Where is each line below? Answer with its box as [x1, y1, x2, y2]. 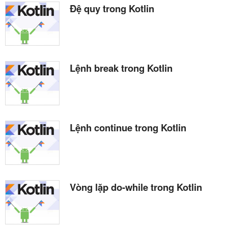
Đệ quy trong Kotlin [70, 2, 154, 16]
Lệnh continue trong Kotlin [70, 121, 186, 135]
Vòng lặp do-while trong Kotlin [70, 180, 202, 194]
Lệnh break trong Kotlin [70, 61, 173, 75]
